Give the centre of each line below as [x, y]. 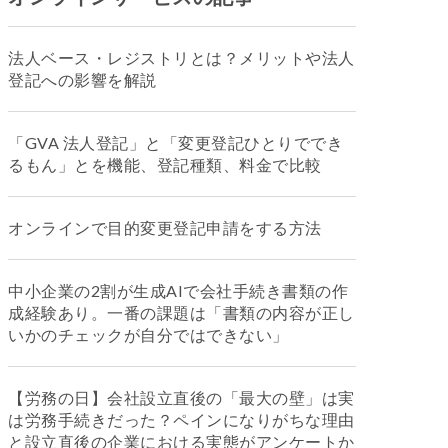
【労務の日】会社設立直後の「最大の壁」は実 [181, 397]
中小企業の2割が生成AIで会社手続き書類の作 [178, 290]
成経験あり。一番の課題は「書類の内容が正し [181, 312]
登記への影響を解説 [82, 79]
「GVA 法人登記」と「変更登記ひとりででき [175, 142]
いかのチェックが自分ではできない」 [148, 334]
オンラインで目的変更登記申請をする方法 [165, 227]
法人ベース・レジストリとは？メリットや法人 [181, 57]
